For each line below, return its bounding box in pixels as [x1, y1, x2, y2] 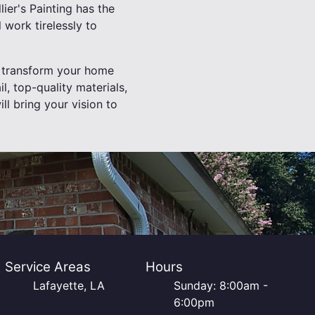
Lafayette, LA [32, 278, 105, 292]
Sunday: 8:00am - [174, 278, 269, 292]
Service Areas [4, 259, 91, 275]
